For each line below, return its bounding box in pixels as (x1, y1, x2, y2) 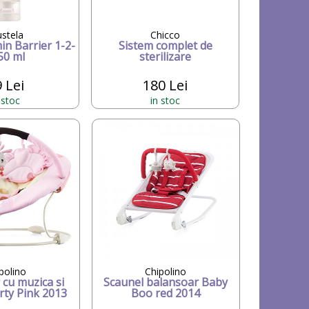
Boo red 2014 (131, 285, 200, 301)
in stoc (150, 93, 181, 107)
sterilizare (139, 48, 192, 64)
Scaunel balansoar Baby (103, 274, 228, 290)
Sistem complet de (118, 37, 212, 53)
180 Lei (143, 75, 188, 94)
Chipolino (145, 264, 186, 278)
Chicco (150, 28, 181, 41)
